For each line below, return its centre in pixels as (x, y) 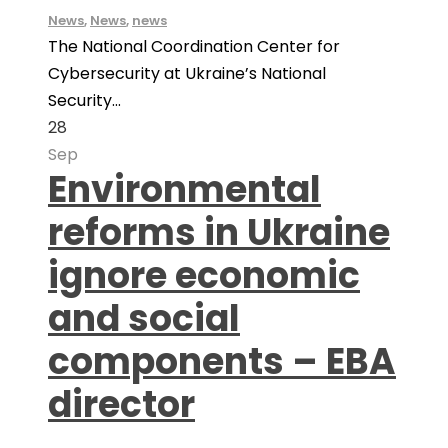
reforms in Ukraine (219, 232)
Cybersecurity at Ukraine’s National (187, 73)
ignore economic (204, 275)
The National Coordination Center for (194, 46)
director (121, 404)
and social (144, 318)
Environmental (184, 189)
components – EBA (222, 361)
